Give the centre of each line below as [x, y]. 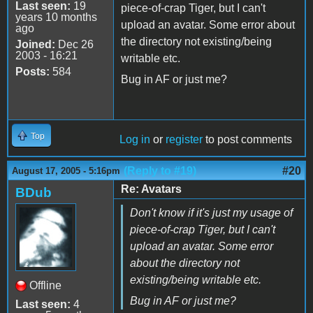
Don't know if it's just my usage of [211, 212]
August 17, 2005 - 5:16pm [66, 170]
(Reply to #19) [160, 170]
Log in [135, 139]
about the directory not [185, 263]
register [184, 139]
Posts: [32, 71]
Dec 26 [74, 44]
